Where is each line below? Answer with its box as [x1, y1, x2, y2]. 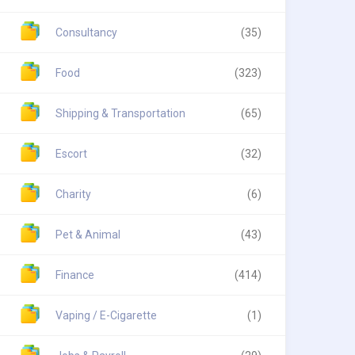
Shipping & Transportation [55, 107, 185, 120]
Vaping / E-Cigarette [55, 309, 157, 322]
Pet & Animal [55, 228, 120, 241]
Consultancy [55, 26, 117, 39]
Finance [55, 269, 94, 281]
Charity [55, 188, 91, 200]
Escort [55, 147, 87, 160]
